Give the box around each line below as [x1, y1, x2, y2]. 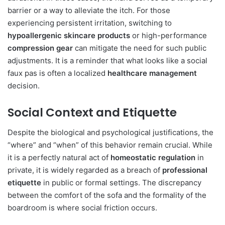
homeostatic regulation [110, 153, 195, 163]
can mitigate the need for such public [73, 43, 206, 53]
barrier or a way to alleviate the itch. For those [8, 5, 170, 15]
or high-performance [130, 30, 207, 40]
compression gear [8, 43, 73, 53]
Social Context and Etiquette [8, 104, 177, 121]
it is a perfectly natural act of [8, 153, 110, 163]
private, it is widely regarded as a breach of [8, 165, 162, 175]
